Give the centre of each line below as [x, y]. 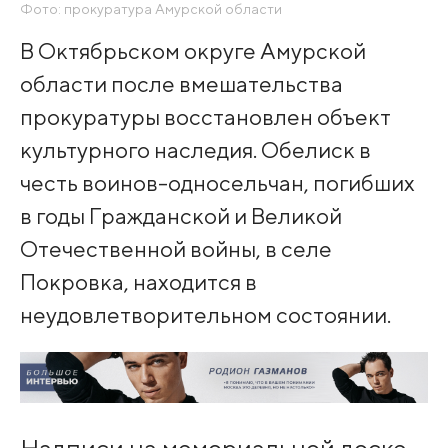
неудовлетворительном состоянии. [205, 314]
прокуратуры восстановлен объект [205, 116]
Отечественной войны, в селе [175, 248]
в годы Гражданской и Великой [180, 215]
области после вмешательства [181, 83]
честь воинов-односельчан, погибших [217, 182]
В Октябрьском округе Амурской [192, 50]
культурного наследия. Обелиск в [195, 149]
